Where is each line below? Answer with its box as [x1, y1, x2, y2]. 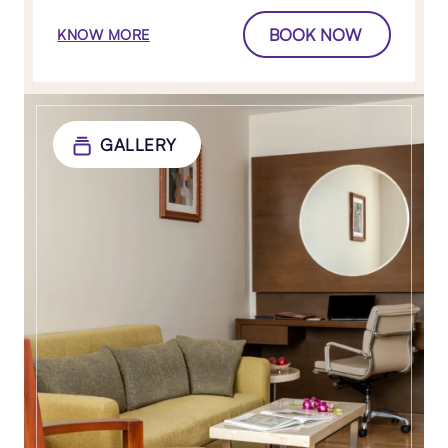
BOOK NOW [268, 24, 361, 46]
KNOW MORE [57, 25, 150, 43]
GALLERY [100, 134, 177, 156]
